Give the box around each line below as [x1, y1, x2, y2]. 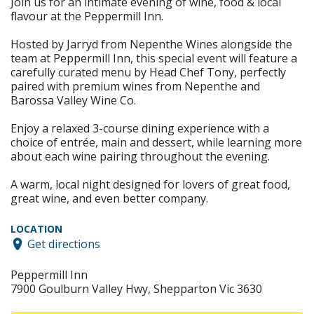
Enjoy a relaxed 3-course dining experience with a [11, 121, 269, 136]
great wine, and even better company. [11, 191, 208, 206]
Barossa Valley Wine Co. [11, 93, 136, 108]
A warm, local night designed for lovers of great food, [11, 177, 290, 192]
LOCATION [11, 222, 62, 235]
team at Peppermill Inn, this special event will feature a [11, 50, 297, 66]
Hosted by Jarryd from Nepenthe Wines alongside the [11, 36, 292, 52]
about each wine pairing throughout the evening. [11, 149, 270, 164]
